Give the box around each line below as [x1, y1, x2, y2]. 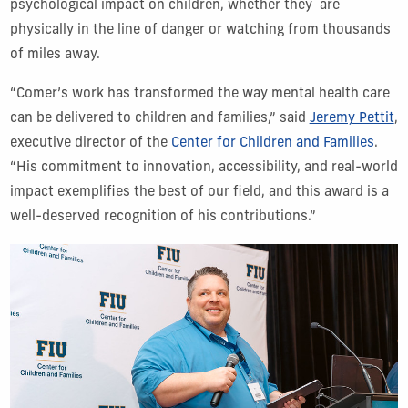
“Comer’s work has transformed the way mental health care [9, 87, 390, 101]
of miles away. [9, 47, 100, 62]
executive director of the [9, 136, 171, 150]
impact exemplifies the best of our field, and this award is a [9, 185, 389, 199]
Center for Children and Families [170, 136, 374, 150]
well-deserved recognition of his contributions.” [9, 209, 316, 224]
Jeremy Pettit [309, 111, 394, 126]
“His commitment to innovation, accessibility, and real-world [9, 160, 398, 175]
